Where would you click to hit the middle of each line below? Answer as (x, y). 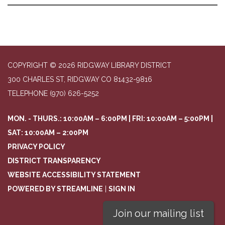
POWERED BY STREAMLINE (55, 189)
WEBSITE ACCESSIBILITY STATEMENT (74, 175)
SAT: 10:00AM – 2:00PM (48, 132)
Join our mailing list (158, 213)
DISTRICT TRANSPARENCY (54, 160)
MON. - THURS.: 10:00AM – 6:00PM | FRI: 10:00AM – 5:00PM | (110, 118)
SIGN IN (122, 189)
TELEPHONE (28, 93)
